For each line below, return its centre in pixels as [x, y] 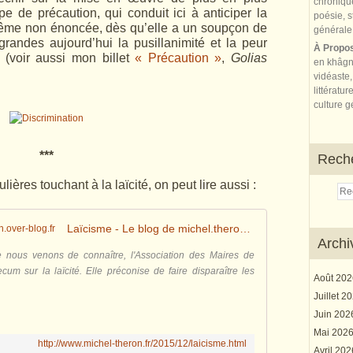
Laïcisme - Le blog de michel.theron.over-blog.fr [245, 229]
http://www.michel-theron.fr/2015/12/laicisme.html [142, 344]
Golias [249, 58]
